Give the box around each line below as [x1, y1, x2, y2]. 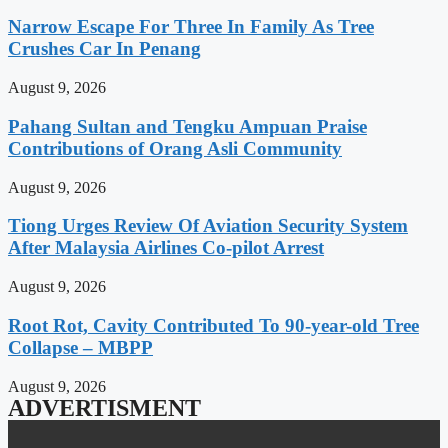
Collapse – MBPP [8, 336, 153, 358]
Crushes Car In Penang [8, 38, 201, 60]
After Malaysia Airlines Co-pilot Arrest [8, 237, 324, 259]
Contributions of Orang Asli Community [8, 137, 342, 159]
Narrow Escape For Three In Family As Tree [8, 16, 374, 38]
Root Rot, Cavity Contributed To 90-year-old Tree [8, 314, 419, 336]
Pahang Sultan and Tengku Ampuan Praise [8, 115, 367, 137]
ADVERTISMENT [8, 394, 201, 421]
